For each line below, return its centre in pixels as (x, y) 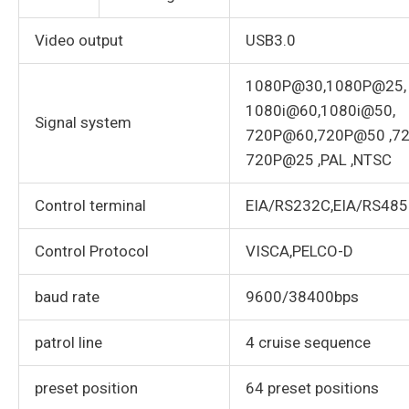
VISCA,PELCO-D (299, 252)
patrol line (68, 343)
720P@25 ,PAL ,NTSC (319, 160)
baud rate (67, 297)
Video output (79, 41)
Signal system (83, 123)
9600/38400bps (302, 297)
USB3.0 (271, 41)
